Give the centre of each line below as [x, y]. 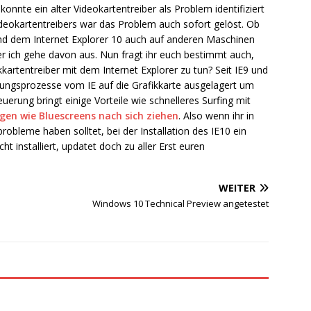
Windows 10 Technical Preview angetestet [181, 203]
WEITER [237, 188]
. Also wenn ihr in [216, 116]
